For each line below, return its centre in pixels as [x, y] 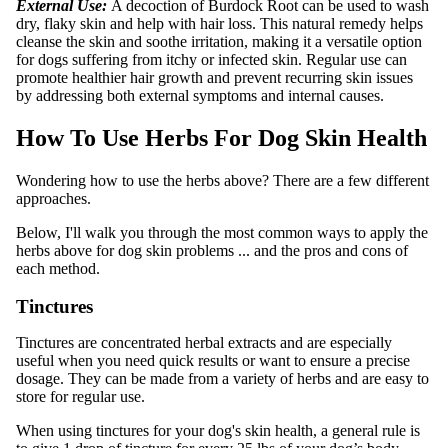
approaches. [53, 198]
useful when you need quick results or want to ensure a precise [213, 361]
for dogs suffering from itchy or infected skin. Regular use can [211, 59]
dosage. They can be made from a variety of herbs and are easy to [222, 379]
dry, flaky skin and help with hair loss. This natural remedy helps [219, 23]
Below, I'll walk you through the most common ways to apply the [222, 232]
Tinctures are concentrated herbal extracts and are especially [204, 343]
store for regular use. [80, 397]
